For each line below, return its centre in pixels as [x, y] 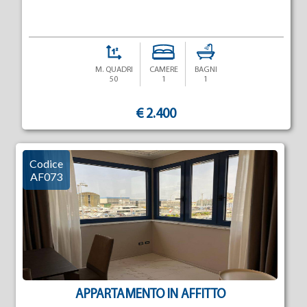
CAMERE [163, 70]
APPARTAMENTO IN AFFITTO [150, 295]
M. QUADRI [114, 70]
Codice [46, 163]
